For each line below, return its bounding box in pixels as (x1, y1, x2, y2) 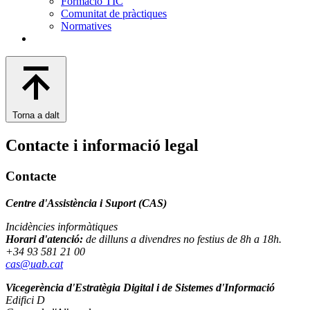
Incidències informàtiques (6, 220, 118, 232)
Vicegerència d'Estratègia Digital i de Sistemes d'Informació (6, 281, 275, 293)
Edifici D (6, 293, 45, 306)
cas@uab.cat (6, 257, 63, 270)
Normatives (61, 20, 111, 33)
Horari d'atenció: (6, 232, 83, 245)
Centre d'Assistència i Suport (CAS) (6, 197, 167, 209)
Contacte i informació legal (6, 136, 199, 155)
